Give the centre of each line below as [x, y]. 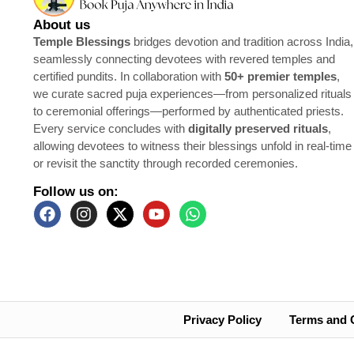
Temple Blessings [82, 42]
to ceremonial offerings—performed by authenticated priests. [188, 111]
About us [62, 25]
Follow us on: [76, 191]
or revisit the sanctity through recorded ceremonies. [166, 164]
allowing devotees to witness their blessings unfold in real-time [192, 146]
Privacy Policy [222, 319]
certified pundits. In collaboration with [129, 77]
